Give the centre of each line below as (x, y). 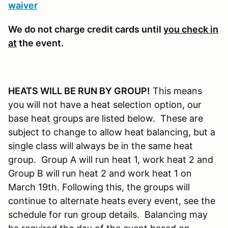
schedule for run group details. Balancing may (108, 214)
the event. (41, 43)
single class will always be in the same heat (101, 146)
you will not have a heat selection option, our (105, 104)
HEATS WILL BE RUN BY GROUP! (79, 91)
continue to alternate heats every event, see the (112, 201)
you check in (191, 29)
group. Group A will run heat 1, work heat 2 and (111, 159)
